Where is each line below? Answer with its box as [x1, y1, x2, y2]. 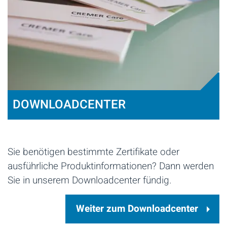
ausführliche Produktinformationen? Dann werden [8, 159, 214, 174]
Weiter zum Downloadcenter [76, 202, 198, 216]
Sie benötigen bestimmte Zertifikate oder [8, 145, 179, 160]
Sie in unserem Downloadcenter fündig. [8, 173, 174, 188]
